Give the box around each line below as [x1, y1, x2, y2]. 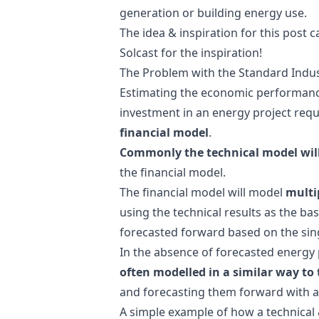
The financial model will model [120, 184, 286, 200]
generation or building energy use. [120, 5, 307, 21]
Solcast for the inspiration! [120, 45, 262, 61]
